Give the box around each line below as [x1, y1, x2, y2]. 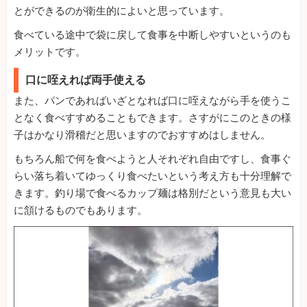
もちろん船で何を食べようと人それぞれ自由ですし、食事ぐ [14, 153, 291, 166]
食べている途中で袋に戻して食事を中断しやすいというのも [14, 29, 291, 42]
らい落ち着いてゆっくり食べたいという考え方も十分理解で [14, 170, 291, 183]
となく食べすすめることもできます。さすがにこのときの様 [14, 112, 291, 125]
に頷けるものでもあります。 [14, 204, 147, 217]
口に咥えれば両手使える [25, 73, 146, 87]
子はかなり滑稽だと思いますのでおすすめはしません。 [14, 129, 271, 142]
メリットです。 [14, 46, 86, 59]
